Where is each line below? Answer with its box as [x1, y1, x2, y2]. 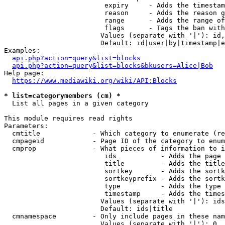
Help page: [4, 69, 44, 77]
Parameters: [4, 122, 48, 130]
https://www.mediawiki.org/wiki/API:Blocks [12, 77, 177, 84]
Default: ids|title [4, 205, 173, 212]
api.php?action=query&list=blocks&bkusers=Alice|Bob [12, 62, 213, 69]
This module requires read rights [4, 115, 133, 122]
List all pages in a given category [4, 99, 149, 107]
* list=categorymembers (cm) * [4, 92, 121, 99]
